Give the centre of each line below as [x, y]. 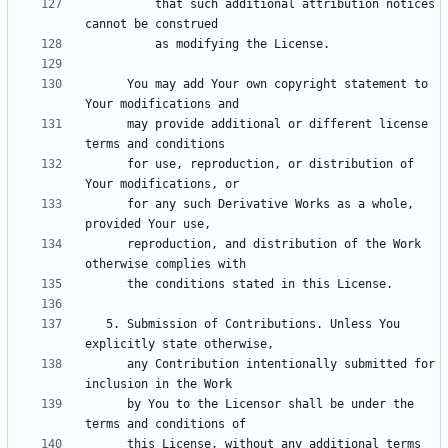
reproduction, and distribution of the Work [106, 244]
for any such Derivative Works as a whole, [106, 204]
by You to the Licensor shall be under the [106, 404]
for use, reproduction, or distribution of [106, 164]
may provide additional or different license [106, 124]
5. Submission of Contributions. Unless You [95, 324]
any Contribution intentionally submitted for [106, 364]
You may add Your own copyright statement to [106, 84]
